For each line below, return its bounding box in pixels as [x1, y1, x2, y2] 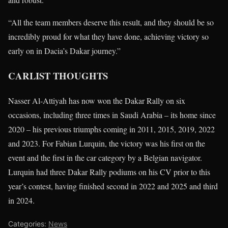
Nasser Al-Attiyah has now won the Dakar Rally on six [8, 95, 185, 106]
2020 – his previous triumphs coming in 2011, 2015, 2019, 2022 [8, 123, 215, 134]
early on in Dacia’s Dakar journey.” [8, 45, 121, 56]
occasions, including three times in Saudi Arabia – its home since [8, 109, 216, 120]
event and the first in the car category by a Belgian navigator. [8, 152, 202, 163]
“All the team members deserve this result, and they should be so [8, 17, 214, 28]
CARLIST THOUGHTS [8, 69, 108, 82]
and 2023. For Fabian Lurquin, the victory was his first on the [8, 137, 205, 149]
